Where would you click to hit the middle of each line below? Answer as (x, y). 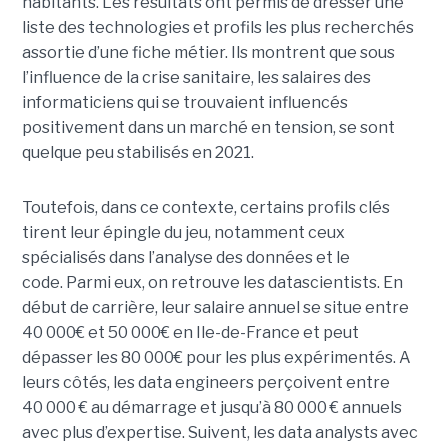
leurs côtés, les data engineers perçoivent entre (205, 383)
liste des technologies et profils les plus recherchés (217, 28)
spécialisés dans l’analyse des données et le (185, 258)
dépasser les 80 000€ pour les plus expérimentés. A (216, 358)
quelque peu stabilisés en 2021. (137, 153)
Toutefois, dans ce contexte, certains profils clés (205, 208)
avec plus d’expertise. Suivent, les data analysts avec (219, 433)
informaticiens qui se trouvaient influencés (184, 103)
